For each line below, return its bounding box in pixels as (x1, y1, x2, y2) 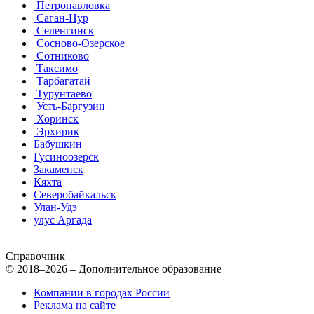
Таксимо (34, 62, 78, 74)
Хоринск (34, 112, 78, 125)
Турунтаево (34, 87, 92, 100)
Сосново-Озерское (34, 36, 125, 49)
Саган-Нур (34, 11, 88, 24)
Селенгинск (34, 24, 94, 36)
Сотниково (34, 49, 89, 62)
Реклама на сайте (34, 299, 116, 311)
